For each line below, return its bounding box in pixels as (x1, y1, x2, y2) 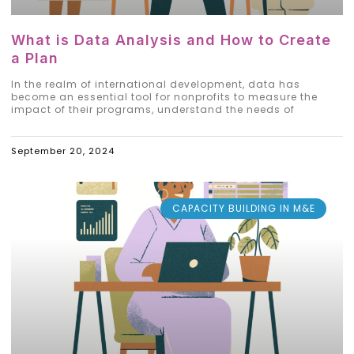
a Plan (11, 49, 63, 66)
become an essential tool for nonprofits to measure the (11, 89, 318, 104)
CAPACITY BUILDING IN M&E (171, 201, 315, 216)
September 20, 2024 (11, 144, 115, 157)
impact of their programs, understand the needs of (11, 102, 295, 116)
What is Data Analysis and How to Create (11, 31, 331, 48)
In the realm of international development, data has (11, 77, 300, 91)
